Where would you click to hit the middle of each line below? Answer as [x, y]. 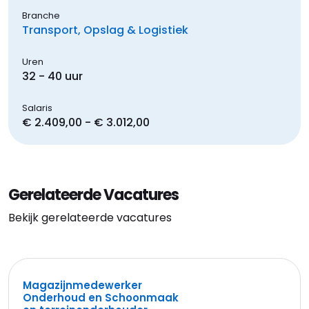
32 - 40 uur [52, 76]
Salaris [37, 108]
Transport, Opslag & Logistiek [105, 30]
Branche [41, 16]
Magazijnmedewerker [82, 285]
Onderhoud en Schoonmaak [101, 298]
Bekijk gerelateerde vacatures [90, 218]
